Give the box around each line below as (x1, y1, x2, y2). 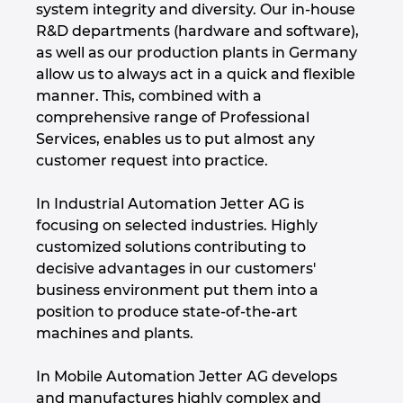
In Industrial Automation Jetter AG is (36, 195, 304, 213)
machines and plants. (36, 325, 193, 343)
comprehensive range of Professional (36, 109, 309, 127)
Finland (18, 57, 73, 74)
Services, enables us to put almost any (36, 130, 315, 148)
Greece (18, 194, 70, 211)
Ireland (18, 378, 70, 395)
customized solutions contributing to (36, 238, 306, 256)
